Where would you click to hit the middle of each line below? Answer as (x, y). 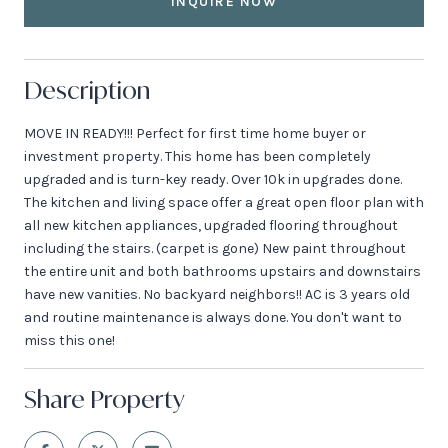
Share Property (104, 398)
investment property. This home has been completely (197, 156)
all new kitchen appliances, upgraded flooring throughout (211, 225)
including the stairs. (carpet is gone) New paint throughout (215, 248)
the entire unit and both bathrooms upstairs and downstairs (222, 271)
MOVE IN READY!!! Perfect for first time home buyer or (195, 133)
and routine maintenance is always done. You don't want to (213, 317)
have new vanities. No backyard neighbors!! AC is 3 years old (217, 294)
